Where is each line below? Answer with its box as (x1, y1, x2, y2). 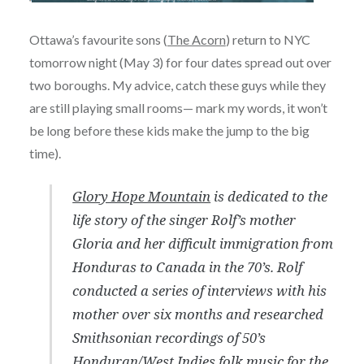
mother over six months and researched (72, 304, 324, 323)
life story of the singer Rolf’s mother (72, 210, 297, 229)
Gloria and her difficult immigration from (72, 233, 334, 253)
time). (28, 145, 61, 161)
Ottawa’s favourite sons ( (28, 31, 167, 47)
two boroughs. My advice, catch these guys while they (28, 76, 326, 93)
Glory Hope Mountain (72, 186, 211, 206)
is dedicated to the (210, 186, 328, 206)
